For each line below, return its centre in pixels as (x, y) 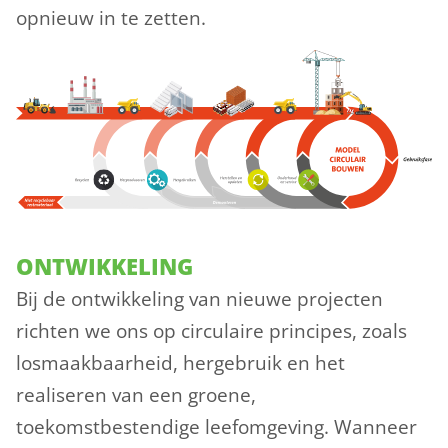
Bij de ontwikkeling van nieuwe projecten (199, 298)
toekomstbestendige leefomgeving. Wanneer (216, 426)
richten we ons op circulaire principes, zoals (211, 330)
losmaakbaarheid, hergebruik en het (180, 362)
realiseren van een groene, (136, 394)
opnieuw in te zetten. (111, 18)
